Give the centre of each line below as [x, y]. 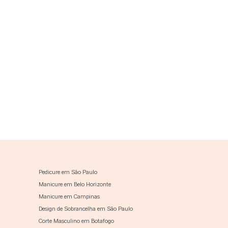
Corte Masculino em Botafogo [76, 221]
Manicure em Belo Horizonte [75, 184]
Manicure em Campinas [69, 196]
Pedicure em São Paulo [68, 172]
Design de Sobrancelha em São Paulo [86, 208]
